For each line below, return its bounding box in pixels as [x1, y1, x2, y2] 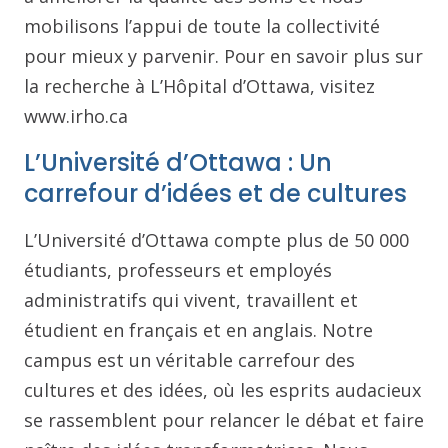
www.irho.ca [24, 104, 128, 128]
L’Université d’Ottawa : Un [24, 146, 332, 179]
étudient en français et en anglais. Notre [24, 318, 373, 342]
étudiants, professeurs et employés [24, 258, 332, 282]
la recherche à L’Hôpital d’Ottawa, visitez [24, 74, 375, 98]
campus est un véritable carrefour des [24, 348, 355, 372]
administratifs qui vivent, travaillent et [24, 288, 358, 312]
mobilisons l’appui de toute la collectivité [24, 14, 380, 38]
